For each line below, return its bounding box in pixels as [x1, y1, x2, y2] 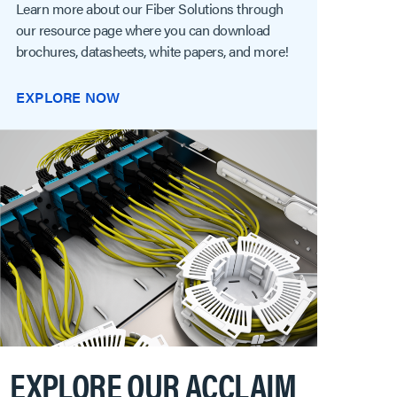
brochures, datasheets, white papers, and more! [15, 41, 289, 62]
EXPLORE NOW [15, 87, 121, 108]
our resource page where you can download [15, 19, 270, 41]
